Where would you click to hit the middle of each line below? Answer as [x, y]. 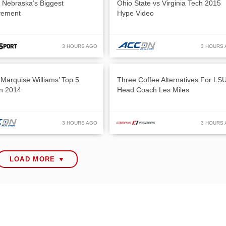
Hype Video [135, 13]
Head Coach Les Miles [153, 90]
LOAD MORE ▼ [37, 159]
